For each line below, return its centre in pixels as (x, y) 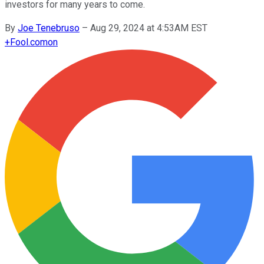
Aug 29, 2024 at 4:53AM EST (149, 28)
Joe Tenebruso (49, 28)
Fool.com (29, 42)
